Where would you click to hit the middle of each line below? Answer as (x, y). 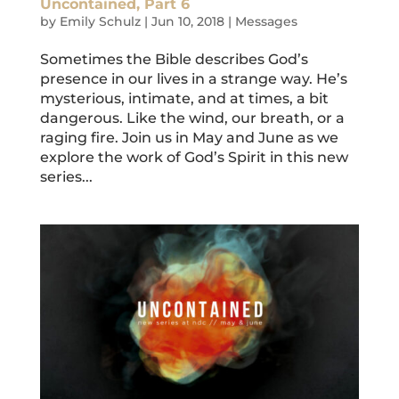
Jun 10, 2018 (187, 21)
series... (66, 176)
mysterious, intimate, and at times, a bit (184, 98)
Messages (266, 21)
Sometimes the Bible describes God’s (174, 59)
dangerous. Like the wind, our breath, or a (192, 118)
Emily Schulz (100, 21)
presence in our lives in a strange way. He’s (193, 78)
